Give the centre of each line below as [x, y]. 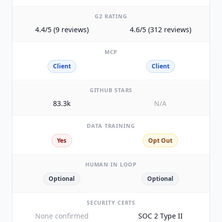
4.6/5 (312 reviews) [160, 30]
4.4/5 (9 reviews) [62, 30]
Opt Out [160, 140]
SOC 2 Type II [160, 216]
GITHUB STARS [111, 90]
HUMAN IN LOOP [111, 164]
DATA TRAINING [111, 126]
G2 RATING [111, 16]
